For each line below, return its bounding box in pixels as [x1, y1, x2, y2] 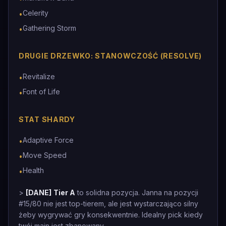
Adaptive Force [23, 136, 74, 144]
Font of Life [23, 87, 60, 96]
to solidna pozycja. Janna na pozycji [75, 188, 198, 197]
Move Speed [23, 151, 67, 159]
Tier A [53, 188, 75, 197]
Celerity [23, 9, 48, 17]
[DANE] [26, 188, 51, 197]
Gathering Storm [23, 24, 76, 32]
